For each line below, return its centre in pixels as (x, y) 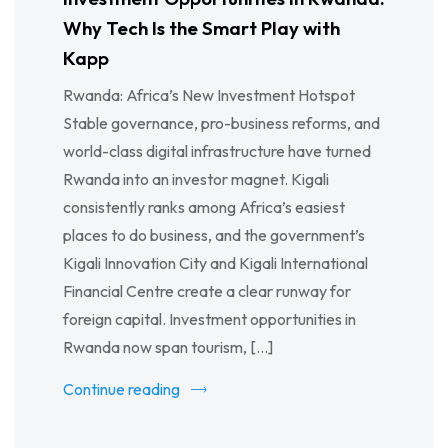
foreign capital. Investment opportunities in (209, 319)
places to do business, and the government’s (214, 235)
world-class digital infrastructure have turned (217, 151)
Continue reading (123, 389)
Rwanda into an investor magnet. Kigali (196, 179)
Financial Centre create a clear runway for (207, 291)
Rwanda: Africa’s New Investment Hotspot (209, 95)
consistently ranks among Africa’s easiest (204, 207)
